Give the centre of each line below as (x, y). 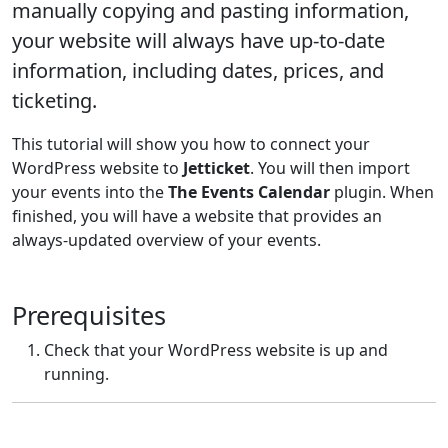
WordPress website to (97, 168)
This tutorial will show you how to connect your (191, 144)
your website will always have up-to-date (198, 40)
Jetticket (216, 168)
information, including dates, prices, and (198, 70)
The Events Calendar (249, 192)
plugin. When (382, 192)
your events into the (90, 192)
